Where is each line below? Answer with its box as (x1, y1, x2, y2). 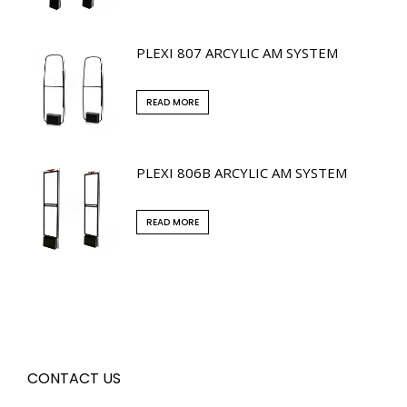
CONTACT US (27, 368, 121, 389)
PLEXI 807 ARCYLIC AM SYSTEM (136, 44, 338, 62)
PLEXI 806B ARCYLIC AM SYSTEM (136, 164, 347, 182)
